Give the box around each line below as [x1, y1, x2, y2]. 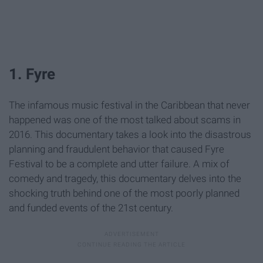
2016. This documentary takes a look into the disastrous [9, 128, 251, 140]
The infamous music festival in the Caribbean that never [9, 99, 250, 111]
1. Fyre [9, 65, 55, 83]
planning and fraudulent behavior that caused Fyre [9, 143, 224, 155]
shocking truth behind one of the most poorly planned [9, 187, 240, 199]
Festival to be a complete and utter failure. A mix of [9, 157, 230, 170]
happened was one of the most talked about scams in [9, 113, 241, 126]
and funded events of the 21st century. [9, 201, 173, 214]
